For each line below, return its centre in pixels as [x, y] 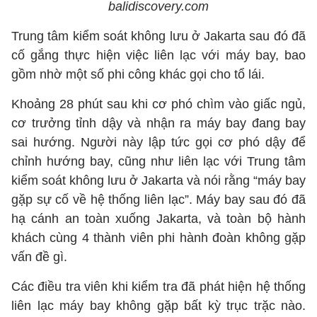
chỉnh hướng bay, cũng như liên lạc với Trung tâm [158, 161]
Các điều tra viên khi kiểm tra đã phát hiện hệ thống [158, 287]
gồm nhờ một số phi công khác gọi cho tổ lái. [138, 74]
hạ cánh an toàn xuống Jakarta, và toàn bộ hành [158, 219]
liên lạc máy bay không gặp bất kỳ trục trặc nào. [158, 306]
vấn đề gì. [39, 257]
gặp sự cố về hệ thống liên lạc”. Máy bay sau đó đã [158, 200]
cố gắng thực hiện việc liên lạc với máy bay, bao [158, 55]
